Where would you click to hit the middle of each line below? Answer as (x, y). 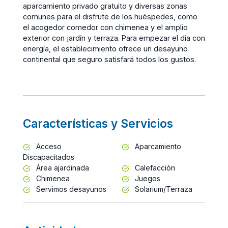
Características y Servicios (98, 123)
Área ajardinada (62, 167)
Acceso (48, 146)
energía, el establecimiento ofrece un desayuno (105, 48)
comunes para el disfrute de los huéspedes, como (110, 16)
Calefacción (154, 167)
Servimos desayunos (70, 189)
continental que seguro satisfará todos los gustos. (109, 59)
